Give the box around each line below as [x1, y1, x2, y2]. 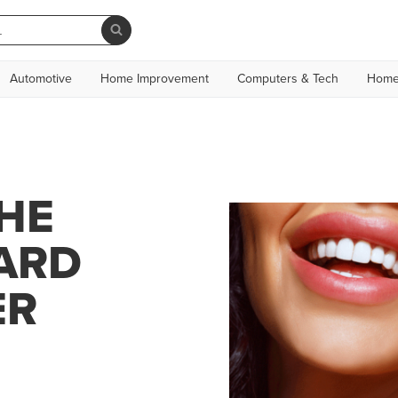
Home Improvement [100, 69, 209, 88]
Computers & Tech [237, 69, 338, 88]
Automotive [10, 69, 72, 88]
